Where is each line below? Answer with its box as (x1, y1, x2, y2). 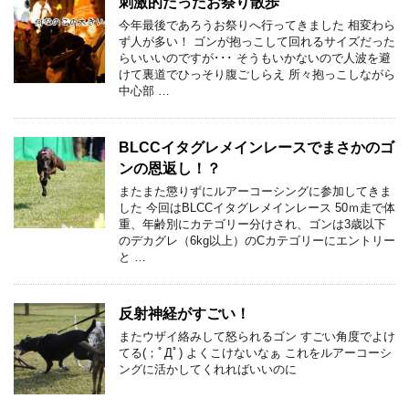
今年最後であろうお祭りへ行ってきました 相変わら (119, 17, 395, 32)
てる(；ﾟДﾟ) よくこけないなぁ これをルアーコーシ (119, 345, 392, 360)
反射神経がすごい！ (119, 305, 250, 321)
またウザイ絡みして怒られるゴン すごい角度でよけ (119, 329, 395, 343)
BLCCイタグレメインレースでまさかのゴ (119, 139, 394, 155)
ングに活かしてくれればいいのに (119, 362, 297, 376)
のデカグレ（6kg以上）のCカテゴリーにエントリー (119, 233, 395, 247)
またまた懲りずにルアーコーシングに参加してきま (119, 184, 392, 198)
